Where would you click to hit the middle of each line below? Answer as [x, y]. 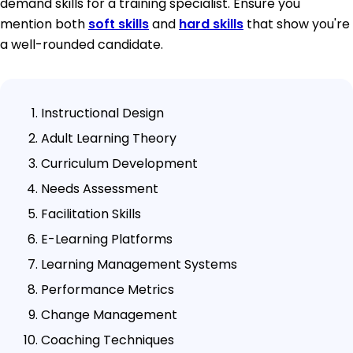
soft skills [119, 24]
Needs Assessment [100, 188]
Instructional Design [102, 113]
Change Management [109, 314]
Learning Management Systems [139, 264]
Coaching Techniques [108, 340]
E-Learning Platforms [107, 239]
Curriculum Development [119, 163]
